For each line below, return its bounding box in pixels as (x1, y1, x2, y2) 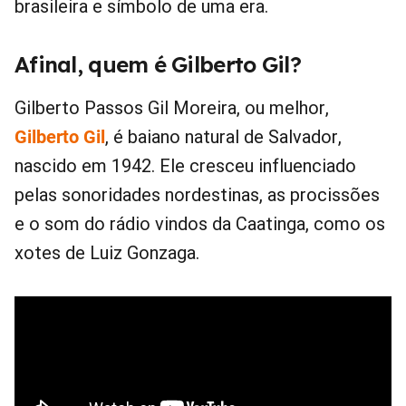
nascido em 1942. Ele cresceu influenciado (14, 155, 356, 178)
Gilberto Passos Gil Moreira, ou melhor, (14, 97, 329, 120)
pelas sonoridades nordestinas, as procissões (14, 184, 380, 207)
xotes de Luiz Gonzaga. (14, 242, 199, 265)
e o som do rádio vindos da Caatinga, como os (14, 213, 385, 236)
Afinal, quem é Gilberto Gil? (14, 51, 301, 79)
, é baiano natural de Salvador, (105, 126, 342, 149)
